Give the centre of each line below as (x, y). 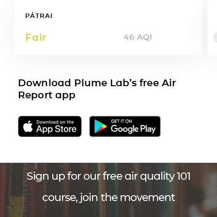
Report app (47, 95)
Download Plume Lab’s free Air (97, 83)
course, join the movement (108, 197)
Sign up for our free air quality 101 (108, 176)
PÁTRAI (39, 15)
